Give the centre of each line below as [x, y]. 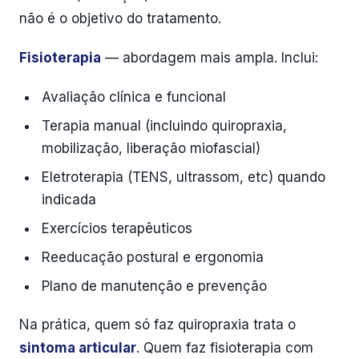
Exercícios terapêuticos [117, 228]
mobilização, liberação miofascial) [151, 148]
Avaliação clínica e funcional [134, 97]
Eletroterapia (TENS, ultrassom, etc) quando [184, 177]
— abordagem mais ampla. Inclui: [210, 58]
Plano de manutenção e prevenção [154, 286]
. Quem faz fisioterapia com [225, 348]
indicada [69, 200]
